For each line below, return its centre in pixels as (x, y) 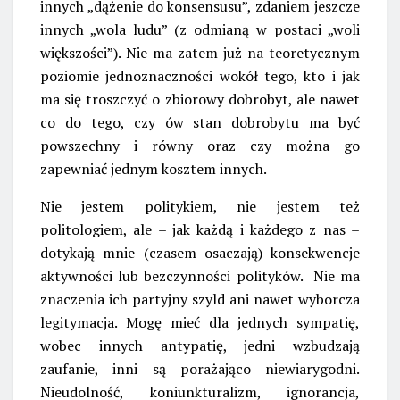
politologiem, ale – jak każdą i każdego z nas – (200, 229)
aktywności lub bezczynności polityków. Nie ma (200, 275)
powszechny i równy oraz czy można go (200, 145)
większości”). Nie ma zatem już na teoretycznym (200, 52)
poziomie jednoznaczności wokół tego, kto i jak (200, 75)
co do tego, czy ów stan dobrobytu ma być (200, 122)
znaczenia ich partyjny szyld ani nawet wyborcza (200, 299)
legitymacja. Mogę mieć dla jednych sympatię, (200, 322)
